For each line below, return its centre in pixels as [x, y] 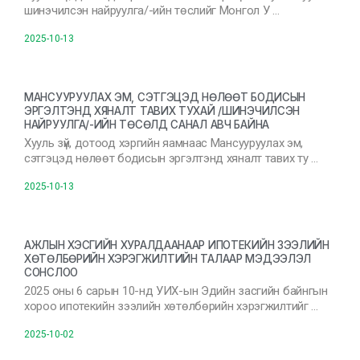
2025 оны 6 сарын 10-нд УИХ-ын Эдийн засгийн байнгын [176, 291]
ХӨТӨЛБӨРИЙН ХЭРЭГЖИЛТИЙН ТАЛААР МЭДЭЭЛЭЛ [168, 259]
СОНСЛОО [51, 272]
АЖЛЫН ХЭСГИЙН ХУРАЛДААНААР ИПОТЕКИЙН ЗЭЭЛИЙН [177, 245]
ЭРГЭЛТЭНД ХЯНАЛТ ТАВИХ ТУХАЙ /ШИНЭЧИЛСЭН [162, 111]
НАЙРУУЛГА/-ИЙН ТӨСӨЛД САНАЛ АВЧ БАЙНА [147, 125]
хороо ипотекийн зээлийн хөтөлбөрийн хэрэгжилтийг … [171, 306]
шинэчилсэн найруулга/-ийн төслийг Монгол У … [152, 10]
